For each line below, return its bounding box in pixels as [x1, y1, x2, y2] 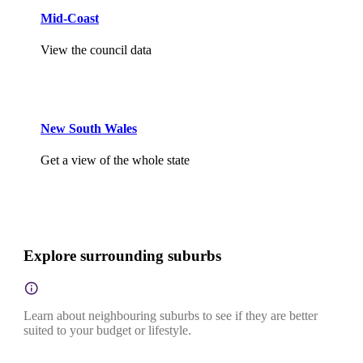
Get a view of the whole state [41, 153, 190, 168]
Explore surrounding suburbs [23, 247, 221, 265]
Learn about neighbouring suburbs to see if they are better [23, 308, 318, 322]
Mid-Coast [41, 11, 99, 25]
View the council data [41, 42, 152, 57]
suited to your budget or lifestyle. [23, 322, 191, 337]
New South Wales [41, 122, 137, 136]
